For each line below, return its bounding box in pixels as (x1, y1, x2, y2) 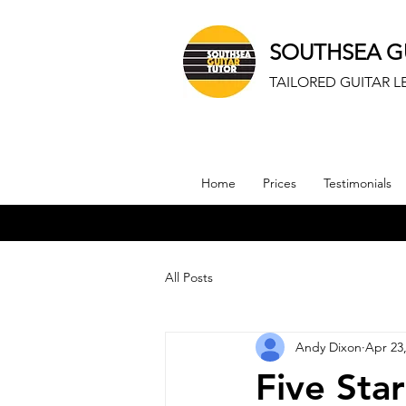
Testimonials (324, 175, 391, 191)
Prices (263, 175, 296, 191)
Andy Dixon (295, 338, 362, 355)
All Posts (165, 268, 213, 285)
